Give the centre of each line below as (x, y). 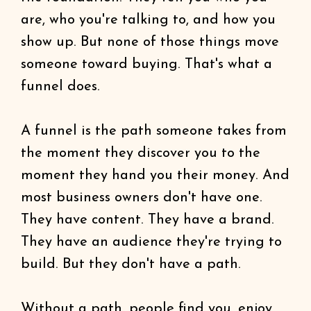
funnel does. (60, 87)
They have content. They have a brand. (148, 220)
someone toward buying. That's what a (146, 65)
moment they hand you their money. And (155, 176)
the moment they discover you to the (141, 153)
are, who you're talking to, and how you (148, 20)
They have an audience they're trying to (151, 242)
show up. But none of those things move (150, 42)
